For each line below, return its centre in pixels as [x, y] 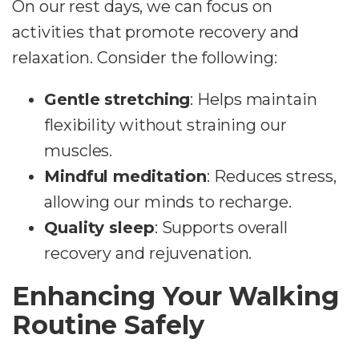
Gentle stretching [117, 100]
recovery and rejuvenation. [148, 254]
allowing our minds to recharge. [168, 202]
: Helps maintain [254, 100]
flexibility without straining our [165, 125]
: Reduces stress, [272, 177]
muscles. [79, 151]
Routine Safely [108, 325]
